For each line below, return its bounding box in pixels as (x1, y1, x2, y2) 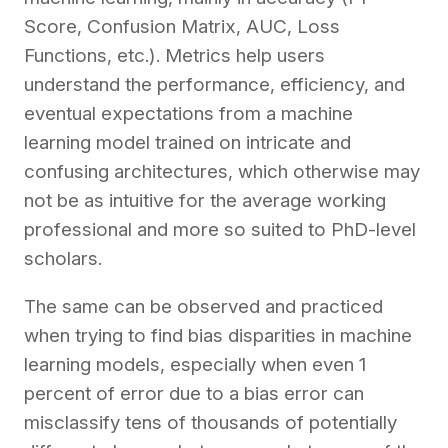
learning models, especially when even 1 (24, 353, 366, 377)
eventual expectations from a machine (24, 102, 353, 126)
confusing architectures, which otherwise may (24, 160, 420, 184)
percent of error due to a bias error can (24, 382, 364, 406)
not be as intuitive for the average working (24, 189, 386, 213)
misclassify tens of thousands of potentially (24, 411, 397, 435)
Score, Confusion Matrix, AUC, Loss (24, 15, 340, 39)
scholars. (24, 247, 102, 271)
